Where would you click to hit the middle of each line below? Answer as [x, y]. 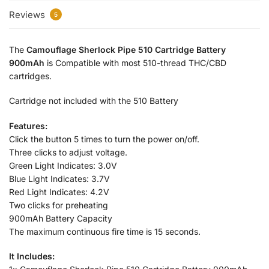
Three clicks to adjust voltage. [68, 152]
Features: [28, 125]
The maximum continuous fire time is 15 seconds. [105, 231]
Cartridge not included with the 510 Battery [94, 101]
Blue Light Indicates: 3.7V [59, 178]
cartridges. [30, 76]
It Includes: [32, 256]
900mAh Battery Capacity [61, 218]
